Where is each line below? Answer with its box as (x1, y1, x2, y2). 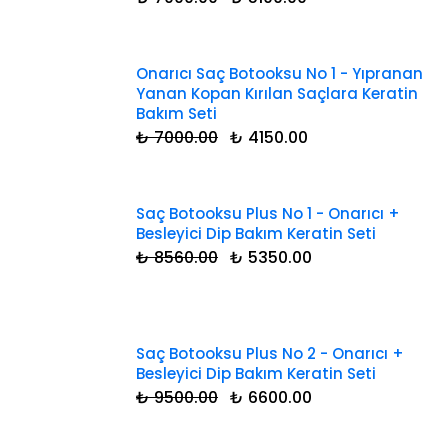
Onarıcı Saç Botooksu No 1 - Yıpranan (136, 63, 423, 85)
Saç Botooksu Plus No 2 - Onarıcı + (136, 343, 404, 365)
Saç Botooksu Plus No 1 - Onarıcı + (136, 203, 400, 225)
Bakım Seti (136, 103, 217, 125)
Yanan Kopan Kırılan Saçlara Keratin (136, 83, 418, 105)
